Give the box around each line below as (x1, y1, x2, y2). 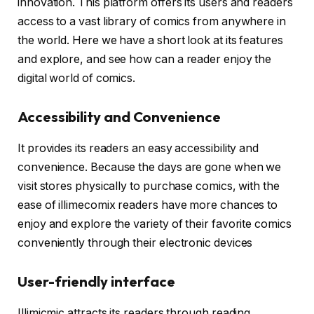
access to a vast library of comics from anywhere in (18, 14, 286, 28)
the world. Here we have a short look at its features (18, 33, 283, 47)
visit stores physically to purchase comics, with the (18, 179, 280, 193)
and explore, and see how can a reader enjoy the (18, 52, 272, 66)
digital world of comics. (18, 71, 139, 85)
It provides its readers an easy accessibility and (18, 141, 259, 155)
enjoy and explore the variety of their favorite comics (18, 217, 292, 231)
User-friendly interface (18, 273, 176, 291)
